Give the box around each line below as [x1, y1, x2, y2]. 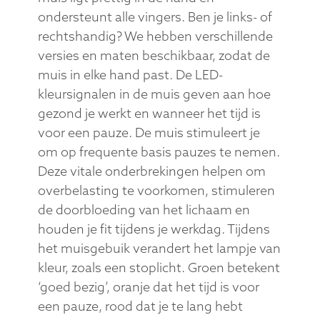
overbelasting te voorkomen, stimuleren [37, 181, 275, 199]
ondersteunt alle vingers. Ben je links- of [37, 8, 272, 25]
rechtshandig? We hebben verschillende [37, 27, 273, 44]
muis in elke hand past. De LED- [37, 66, 223, 83]
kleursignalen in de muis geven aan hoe [37, 85, 271, 102]
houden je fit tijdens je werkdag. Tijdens [37, 220, 270, 237]
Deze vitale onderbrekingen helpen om [37, 162, 266, 179]
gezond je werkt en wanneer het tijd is [37, 104, 261, 121]
